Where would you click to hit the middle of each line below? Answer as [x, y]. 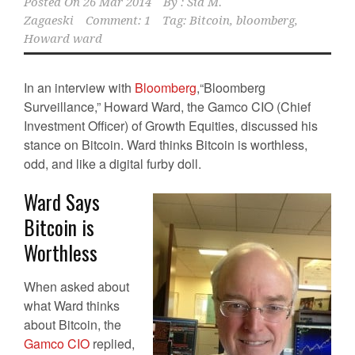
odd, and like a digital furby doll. [113, 164]
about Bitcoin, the [73, 324]
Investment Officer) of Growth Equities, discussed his [171, 126]
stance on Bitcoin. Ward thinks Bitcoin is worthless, [166, 145]
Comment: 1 [118, 21]
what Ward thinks [72, 305]
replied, [112, 344]
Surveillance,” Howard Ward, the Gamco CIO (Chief [167, 107]
